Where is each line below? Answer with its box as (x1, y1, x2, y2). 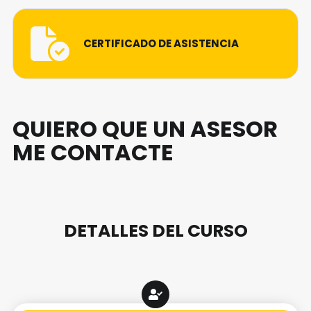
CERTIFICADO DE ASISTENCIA (83, 36, 239, 51)
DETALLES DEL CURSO (63, 219, 248, 244)
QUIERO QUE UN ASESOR (12, 113, 278, 145)
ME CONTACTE (12, 137, 174, 169)
